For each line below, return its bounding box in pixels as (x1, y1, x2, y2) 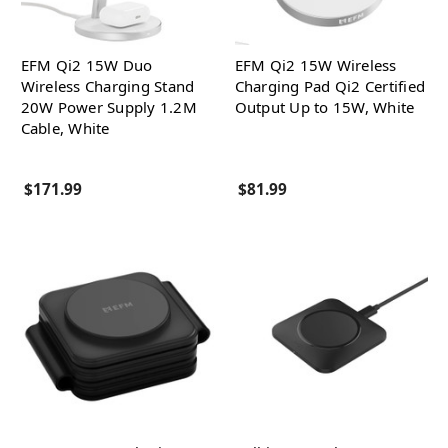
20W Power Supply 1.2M (20, 97, 197, 117)
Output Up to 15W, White (234, 97, 415, 117)
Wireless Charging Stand (20, 76, 195, 96)
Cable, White (20, 118, 110, 138)
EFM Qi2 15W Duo (20, 55, 153, 75)
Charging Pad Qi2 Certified (234, 76, 425, 96)
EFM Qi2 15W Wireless (234, 55, 397, 75)
